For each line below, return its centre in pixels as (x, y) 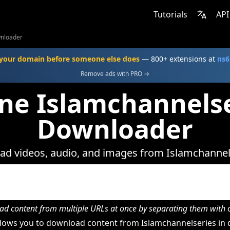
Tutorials (170, 14)
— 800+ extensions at (178, 59)
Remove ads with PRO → (115, 74)
